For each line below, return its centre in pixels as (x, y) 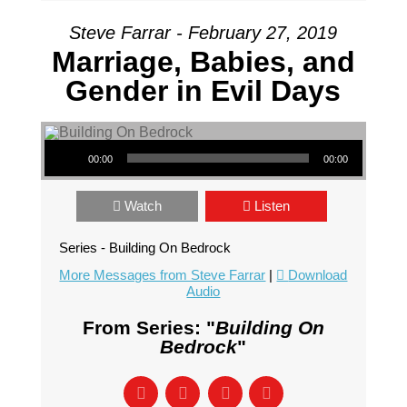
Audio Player (69, 139)
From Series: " (149, 328)
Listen (272, 206)
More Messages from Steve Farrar (163, 275)
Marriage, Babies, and (203, 62)
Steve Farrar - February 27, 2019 (203, 33)
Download (318, 275)
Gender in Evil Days (203, 91)
